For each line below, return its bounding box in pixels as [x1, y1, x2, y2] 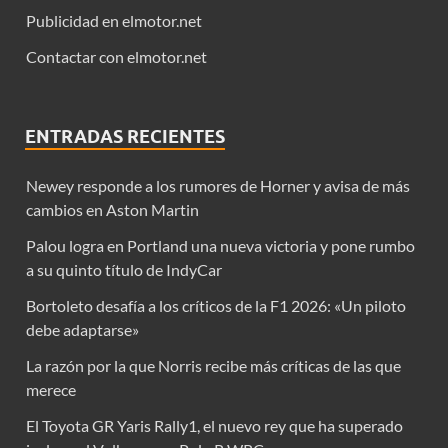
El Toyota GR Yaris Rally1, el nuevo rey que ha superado [26, 415, 403, 435]
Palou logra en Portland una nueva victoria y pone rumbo [26, 235, 415, 255]
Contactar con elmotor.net [26, 46, 207, 66]
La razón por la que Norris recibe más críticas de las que [26, 355, 401, 375]
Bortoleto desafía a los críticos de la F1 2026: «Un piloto [26, 295, 406, 315]
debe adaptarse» [26, 319, 139, 339]
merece [26, 379, 76, 399]
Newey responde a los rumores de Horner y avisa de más [26, 175, 410, 195]
